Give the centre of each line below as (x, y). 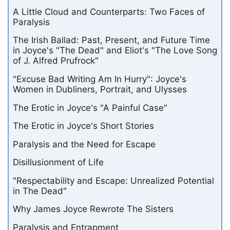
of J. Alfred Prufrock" (56, 61)
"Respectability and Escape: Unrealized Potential (113, 180)
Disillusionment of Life (58, 162)
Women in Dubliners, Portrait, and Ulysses (100, 90)
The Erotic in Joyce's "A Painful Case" (90, 108)
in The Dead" (40, 191)
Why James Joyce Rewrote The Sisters (93, 209)
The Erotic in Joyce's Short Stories (83, 126)
